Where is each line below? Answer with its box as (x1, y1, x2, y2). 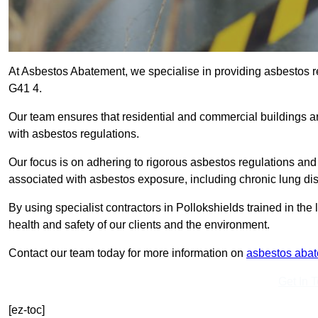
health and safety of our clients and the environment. (9, 219, 270, 231)
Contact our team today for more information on (9, 247, 246, 260)
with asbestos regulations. (9, 128, 139, 141)
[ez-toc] (9, 304, 45, 317)
